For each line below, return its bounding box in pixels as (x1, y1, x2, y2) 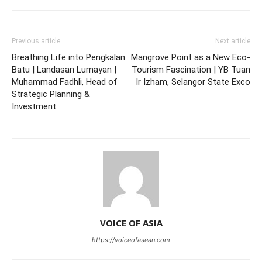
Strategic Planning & (12, 89, 90, 100)
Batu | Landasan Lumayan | (12, 64, 116, 75)
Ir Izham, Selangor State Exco (136, 77, 250, 88)
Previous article (12, 37, 60, 46)
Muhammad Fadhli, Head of (12, 77, 118, 88)
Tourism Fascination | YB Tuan (132, 64, 250, 75)
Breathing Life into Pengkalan (12, 52, 125, 63)
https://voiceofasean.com (92, 236, 170, 244)
